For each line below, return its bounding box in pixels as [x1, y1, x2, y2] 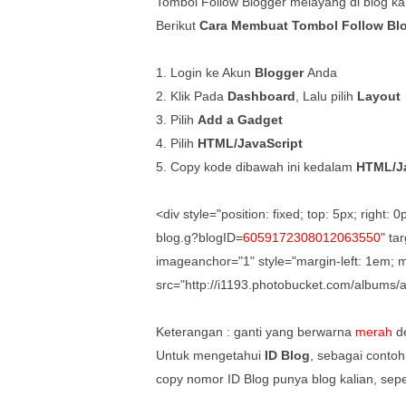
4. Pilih [156, 135, 198, 150]
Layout [357, 88, 401, 103]
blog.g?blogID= [156, 229, 243, 245]
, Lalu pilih [295, 88, 357, 103]
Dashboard [227, 88, 295, 103]
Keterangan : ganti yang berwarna [156, 324, 355, 339]
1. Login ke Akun [156, 64, 255, 80]
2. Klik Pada [156, 88, 227, 103]
